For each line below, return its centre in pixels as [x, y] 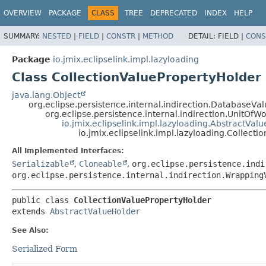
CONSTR [121, 36]
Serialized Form [45, 248]
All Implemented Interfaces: [68, 151]
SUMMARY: [23, 36]
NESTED [57, 36]
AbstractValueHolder [95, 211]
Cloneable [100, 164]
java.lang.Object [46, 95]
